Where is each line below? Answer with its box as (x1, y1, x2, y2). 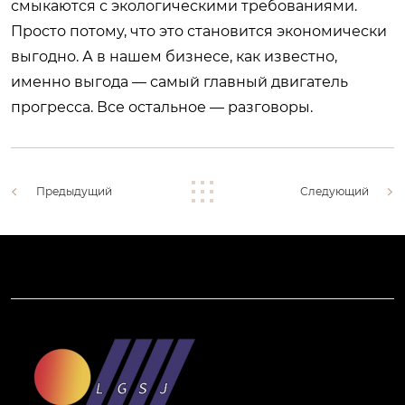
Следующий (300, 184, 369, 198)
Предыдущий (36, 184, 112, 198)
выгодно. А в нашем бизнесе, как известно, (11, 47, 337, 65)
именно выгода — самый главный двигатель (11, 72, 348, 90)
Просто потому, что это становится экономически (11, 22, 387, 40)
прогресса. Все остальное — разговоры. (11, 98, 313, 116)
